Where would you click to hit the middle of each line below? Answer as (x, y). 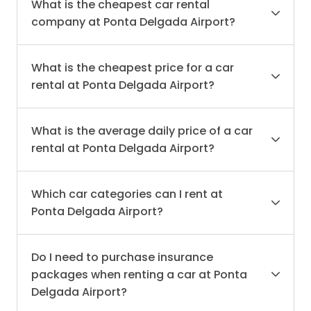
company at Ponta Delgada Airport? (133, 22)
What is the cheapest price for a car (133, 67)
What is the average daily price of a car (142, 131)
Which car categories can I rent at (127, 194)
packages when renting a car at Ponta (139, 274)
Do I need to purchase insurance (122, 257)
